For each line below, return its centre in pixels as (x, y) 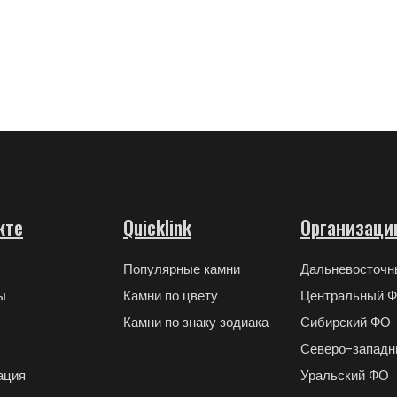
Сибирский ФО (346, 322)
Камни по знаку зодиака (196, 322)
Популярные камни (182, 269)
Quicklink (157, 226)
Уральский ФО (345, 375)
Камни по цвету (171, 295)
